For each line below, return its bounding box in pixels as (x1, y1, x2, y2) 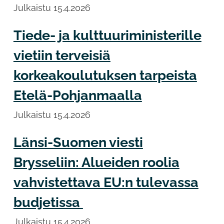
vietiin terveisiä (13, 47, 110, 63)
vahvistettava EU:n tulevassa (13, 174, 198, 190)
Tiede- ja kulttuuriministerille (13, 27, 201, 43)
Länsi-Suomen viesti (13, 134, 143, 150)
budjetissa (13, 194, 83, 210)
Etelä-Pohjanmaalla (13, 87, 142, 103)
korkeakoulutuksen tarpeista (13, 67, 197, 83)
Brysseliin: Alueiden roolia (13, 154, 179, 170)
